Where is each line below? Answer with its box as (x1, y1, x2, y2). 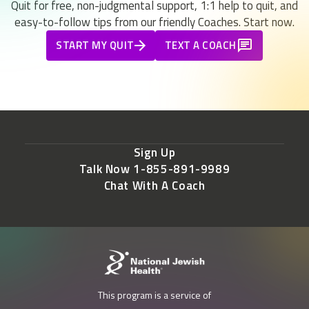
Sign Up (133, 143, 176, 162)
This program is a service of (98, 288, 211, 303)
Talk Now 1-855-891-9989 (79, 160, 230, 179)
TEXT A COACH (164, 37, 237, 54)
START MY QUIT (56, 37, 134, 54)
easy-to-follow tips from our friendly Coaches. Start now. (14, 13, 295, 32)
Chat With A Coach (103, 177, 206, 195)
